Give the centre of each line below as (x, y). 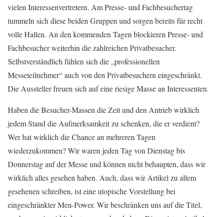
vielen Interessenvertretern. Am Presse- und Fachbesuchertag (100, 7)
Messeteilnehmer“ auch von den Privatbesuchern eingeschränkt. (105, 75)
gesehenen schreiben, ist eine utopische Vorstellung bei (92, 191)
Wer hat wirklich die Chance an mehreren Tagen (82, 137)
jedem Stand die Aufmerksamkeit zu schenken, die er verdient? (104, 124)
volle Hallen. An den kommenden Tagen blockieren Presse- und (105, 34)
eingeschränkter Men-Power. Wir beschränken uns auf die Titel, (105, 205)
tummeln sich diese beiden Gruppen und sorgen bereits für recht (105, 21)
